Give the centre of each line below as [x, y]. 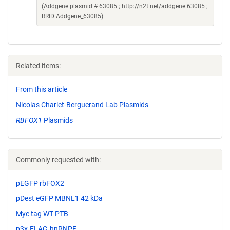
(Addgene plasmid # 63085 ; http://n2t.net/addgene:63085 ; [125, 6]
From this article [42, 89]
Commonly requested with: [58, 159]
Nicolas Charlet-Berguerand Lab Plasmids [82, 104]
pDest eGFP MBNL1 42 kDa [59, 198]
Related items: [38, 66]
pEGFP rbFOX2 [40, 183]
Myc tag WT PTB [42, 214]
